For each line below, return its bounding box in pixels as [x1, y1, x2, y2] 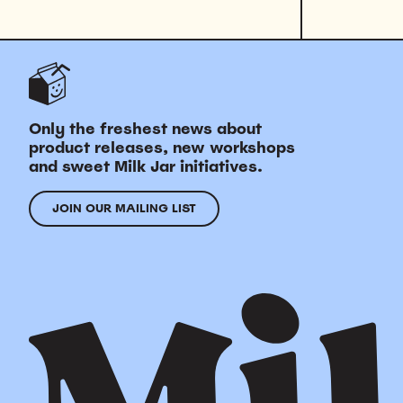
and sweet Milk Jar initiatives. [29, 156, 263, 176]
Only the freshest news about [29, 118, 262, 139]
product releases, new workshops [29, 137, 295, 157]
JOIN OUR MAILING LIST [52, 201, 196, 216]
